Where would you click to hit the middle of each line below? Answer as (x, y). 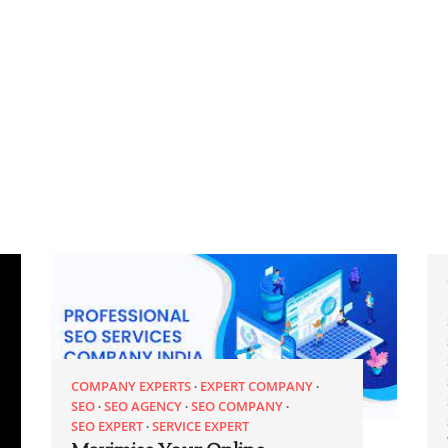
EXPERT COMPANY (256, 386)
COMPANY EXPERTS (130, 386)
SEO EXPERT (106, 426)
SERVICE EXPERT (200, 426)
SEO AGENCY (142, 406)
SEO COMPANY (236, 406)
